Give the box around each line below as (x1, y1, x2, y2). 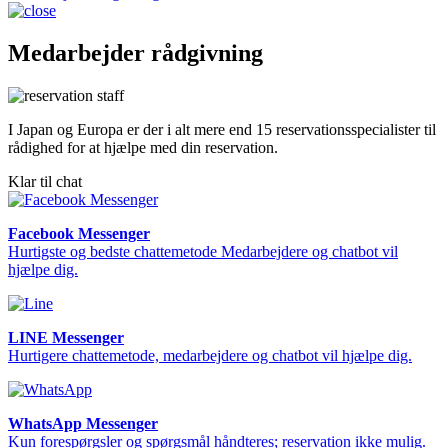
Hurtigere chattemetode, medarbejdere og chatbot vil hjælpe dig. (8, 347, 412, 365)
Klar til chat (8, 173, 82, 191)
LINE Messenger (8, 329, 124, 347)
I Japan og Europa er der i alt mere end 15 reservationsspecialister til (8, 121, 436, 139)
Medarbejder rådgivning (8, 40, 263, 67)
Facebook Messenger (8, 225, 150, 243)
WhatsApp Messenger (8, 415, 158, 433)
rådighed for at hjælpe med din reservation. (8, 139, 278, 157)
